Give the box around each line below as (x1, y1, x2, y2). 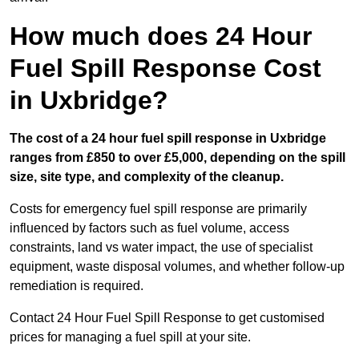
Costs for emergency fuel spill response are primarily (10, 202, 307, 216)
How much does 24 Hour (10, 22, 312, 51)
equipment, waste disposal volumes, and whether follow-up (10, 260, 345, 274)
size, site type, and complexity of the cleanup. (10, 170, 284, 184)
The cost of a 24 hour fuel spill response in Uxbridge (10, 131, 326, 146)
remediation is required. (10, 279, 143, 293)
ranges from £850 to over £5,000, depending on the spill (10, 151, 345, 165)
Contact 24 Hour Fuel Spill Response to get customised (10, 311, 325, 325)
